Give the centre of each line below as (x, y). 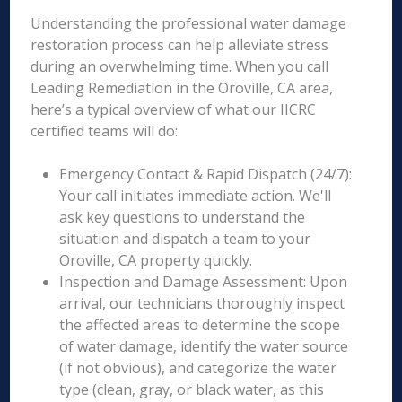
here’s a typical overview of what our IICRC (174, 109)
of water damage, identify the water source (204, 346)
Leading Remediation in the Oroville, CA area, (182, 88)
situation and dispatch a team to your (185, 239)
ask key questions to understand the (183, 217)
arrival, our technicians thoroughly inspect (202, 303)
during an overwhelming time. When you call (180, 66)
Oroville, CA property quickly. (156, 260)
